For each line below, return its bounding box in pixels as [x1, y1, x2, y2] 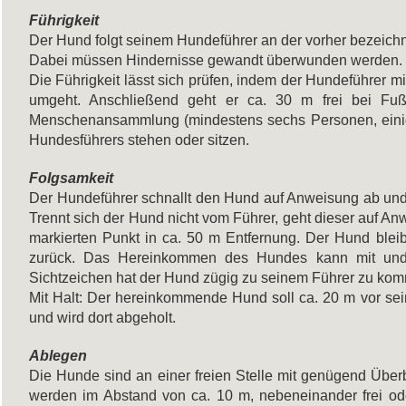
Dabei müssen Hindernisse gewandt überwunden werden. [29, 52, 402, 68]
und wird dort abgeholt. [29, 309, 176, 325]
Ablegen [29, 347, 87, 363]
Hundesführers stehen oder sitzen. [29, 131, 253, 148]
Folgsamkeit [29, 169, 113, 186]
